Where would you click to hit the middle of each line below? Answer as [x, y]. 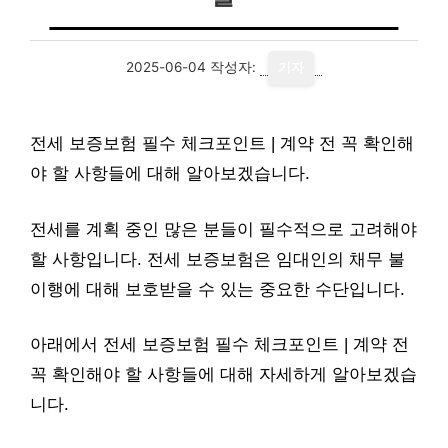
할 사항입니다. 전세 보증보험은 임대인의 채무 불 [217, 259]
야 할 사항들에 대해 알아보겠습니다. [170, 173]
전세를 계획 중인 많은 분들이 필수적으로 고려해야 [223, 229]
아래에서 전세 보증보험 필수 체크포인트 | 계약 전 [219, 344]
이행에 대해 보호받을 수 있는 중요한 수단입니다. [217, 289]
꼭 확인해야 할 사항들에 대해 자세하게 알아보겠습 [223, 374]
